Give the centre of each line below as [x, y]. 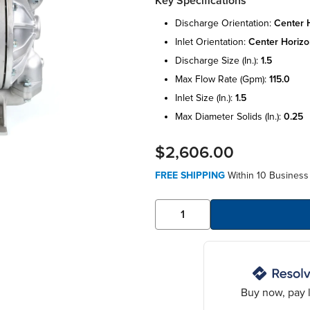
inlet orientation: [212, 42]
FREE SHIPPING [190, 175]
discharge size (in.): [218, 60]
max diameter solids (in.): [229, 116]
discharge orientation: [225, 23]
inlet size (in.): [205, 98]
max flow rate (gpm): [222, 79]
